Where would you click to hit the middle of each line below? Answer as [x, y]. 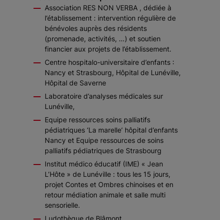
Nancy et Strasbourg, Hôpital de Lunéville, [113, 72]
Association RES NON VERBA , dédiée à [108, 8]
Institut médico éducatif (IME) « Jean [104, 164]
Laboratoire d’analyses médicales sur [104, 96]
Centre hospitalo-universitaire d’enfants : [110, 62]
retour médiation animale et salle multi [105, 195]
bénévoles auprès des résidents [96, 28]
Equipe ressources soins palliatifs [97, 120]
